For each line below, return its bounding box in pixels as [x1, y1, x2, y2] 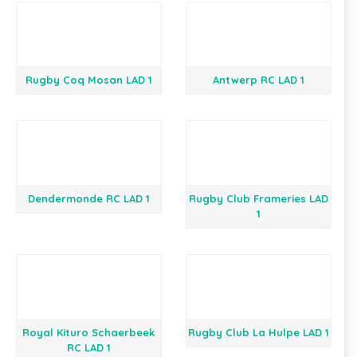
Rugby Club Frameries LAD [188, 192, 328, 205]
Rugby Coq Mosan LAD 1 [25, 73, 152, 86]
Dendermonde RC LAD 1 [27, 192, 150, 205]
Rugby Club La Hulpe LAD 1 [187, 326, 329, 339]
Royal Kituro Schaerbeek [22, 326, 155, 339]
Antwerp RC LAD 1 [212, 73, 304, 86]
